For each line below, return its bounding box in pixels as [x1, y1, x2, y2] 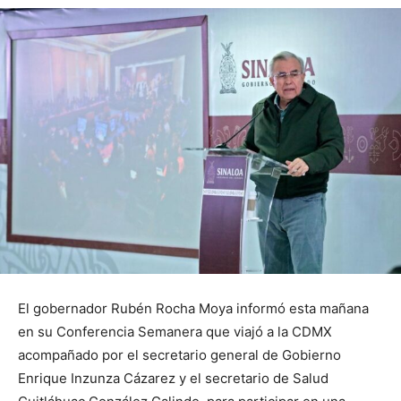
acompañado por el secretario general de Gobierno [18, 346, 341, 364]
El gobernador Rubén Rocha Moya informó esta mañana [18, 300, 369, 318]
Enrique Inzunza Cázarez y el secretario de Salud [18, 370, 328, 388]
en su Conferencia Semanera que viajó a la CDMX [18, 323, 332, 341]
